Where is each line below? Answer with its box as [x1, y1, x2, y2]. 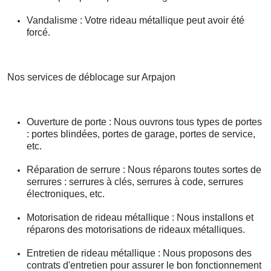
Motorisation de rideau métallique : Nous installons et [27, 212, 253, 223]
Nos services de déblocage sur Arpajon [7, 72, 175, 83]
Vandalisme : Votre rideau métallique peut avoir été [27, 15, 244, 26]
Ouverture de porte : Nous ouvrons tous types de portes [27, 117, 262, 128]
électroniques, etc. [27, 189, 105, 200]
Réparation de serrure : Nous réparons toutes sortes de [27, 165, 261, 175]
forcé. [27, 27, 50, 38]
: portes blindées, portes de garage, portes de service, [27, 129, 255, 140]
